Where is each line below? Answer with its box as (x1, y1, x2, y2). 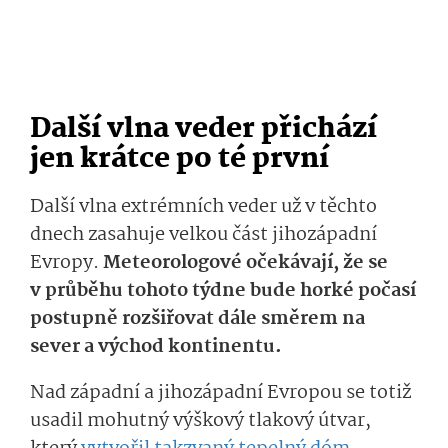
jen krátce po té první (30, 137, 329, 183)
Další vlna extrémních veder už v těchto (30, 192, 377, 223)
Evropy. (30, 248, 103, 279)
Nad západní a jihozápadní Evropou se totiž (30, 378, 411, 409)
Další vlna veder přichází (30, 107, 377, 153)
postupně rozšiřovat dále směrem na (30, 304, 365, 335)
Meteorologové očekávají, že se (103, 248, 388, 279)
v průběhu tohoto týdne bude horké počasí (30, 276, 416, 307)
